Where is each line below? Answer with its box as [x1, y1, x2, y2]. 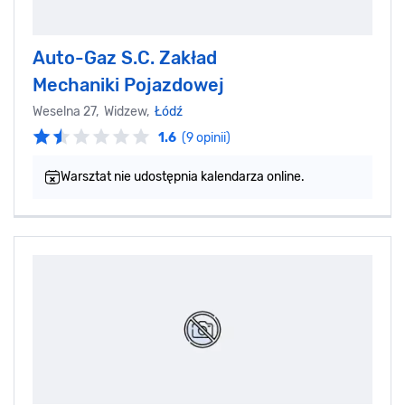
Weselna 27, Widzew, [33, 103, 155, 119]
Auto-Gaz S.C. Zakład [33, 46, 217, 69]
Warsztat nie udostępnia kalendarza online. [61, 168, 305, 184]
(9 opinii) [182, 129, 231, 146]
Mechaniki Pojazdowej [33, 73, 224, 96]
